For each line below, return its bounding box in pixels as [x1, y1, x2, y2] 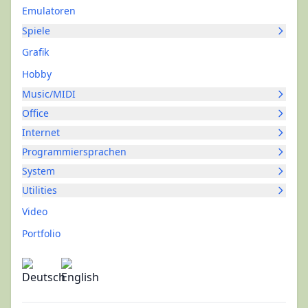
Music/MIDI [22, 87, 76, 100]
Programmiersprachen [22, 145, 126, 158]
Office [22, 107, 49, 120]
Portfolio [22, 227, 60, 240]
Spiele [22, 24, 50, 37]
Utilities [22, 184, 57, 197]
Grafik [22, 45, 49, 58]
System [22, 164, 55, 177]
